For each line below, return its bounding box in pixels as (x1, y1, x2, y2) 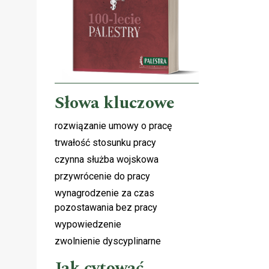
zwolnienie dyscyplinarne (55, 235, 161, 247)
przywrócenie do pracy (55, 170, 150, 182)
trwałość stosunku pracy (55, 136, 156, 148)
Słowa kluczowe (55, 89, 175, 116)
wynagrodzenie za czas (55, 187, 154, 199)
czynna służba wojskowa (55, 153, 159, 165)
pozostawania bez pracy (55, 201, 157, 213)
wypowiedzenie (55, 218, 121, 230)
